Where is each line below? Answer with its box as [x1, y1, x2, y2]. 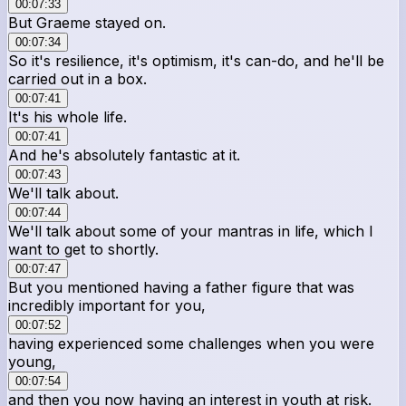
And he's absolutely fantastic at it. [8, 145, 240, 164]
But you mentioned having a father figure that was [8, 277, 354, 296]
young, [8, 352, 56, 371]
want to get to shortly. [8, 239, 159, 258]
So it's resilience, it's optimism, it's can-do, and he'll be [8, 51, 384, 70]
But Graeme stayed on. [8, 13, 166, 32]
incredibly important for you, [8, 295, 206, 314]
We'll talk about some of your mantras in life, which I [8, 221, 373, 240]
